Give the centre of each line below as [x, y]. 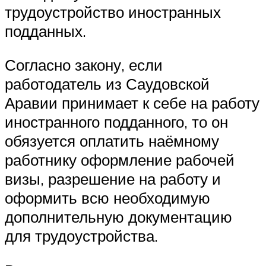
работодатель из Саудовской [107, 84]
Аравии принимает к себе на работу [132, 103]
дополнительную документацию [118, 217]
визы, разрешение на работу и [113, 179]
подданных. [45, 31]
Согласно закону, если [84, 65]
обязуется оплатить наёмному [112, 141]
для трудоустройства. [81, 236]
